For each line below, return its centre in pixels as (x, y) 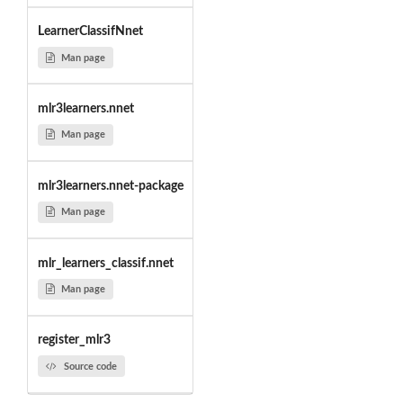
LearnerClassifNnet (90, 32)
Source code (90, 366)
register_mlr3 (74, 340)
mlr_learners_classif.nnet (105, 263)
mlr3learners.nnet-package (110, 186)
